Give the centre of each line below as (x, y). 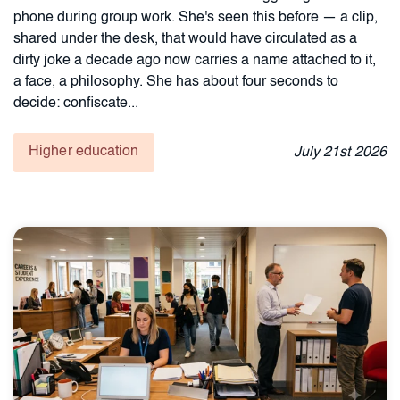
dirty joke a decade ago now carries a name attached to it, (195, 60)
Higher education (84, 151)
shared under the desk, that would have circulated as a (185, 39)
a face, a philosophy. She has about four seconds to (176, 82)
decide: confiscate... (76, 103)
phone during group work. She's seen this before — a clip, (196, 17)
